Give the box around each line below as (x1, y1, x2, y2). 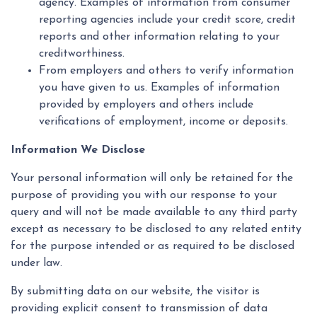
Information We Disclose (11, 144, 145, 156)
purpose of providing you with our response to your (11, 190, 277, 202)
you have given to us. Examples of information (39, 82, 279, 94)
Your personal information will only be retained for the (11, 173, 293, 185)
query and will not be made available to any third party (11, 207, 297, 219)
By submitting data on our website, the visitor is (11, 286, 260, 298)
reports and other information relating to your (39, 31, 279, 43)
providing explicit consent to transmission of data (11, 303, 267, 315)
